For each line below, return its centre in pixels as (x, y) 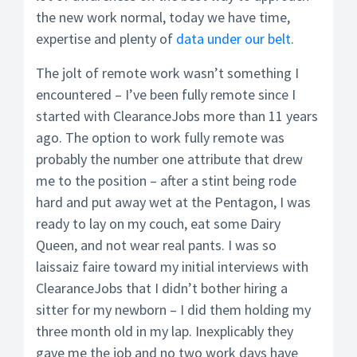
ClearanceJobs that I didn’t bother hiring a (162, 288)
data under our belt (233, 39)
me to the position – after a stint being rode (166, 180)
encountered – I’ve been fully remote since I (166, 94)
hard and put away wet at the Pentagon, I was (173, 202)
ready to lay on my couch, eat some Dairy (158, 224)
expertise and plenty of (106, 39)
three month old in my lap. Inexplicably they (165, 331)
